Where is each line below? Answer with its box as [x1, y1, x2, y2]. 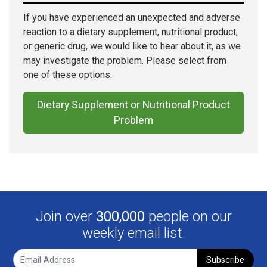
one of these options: [23, 69, 112, 81]
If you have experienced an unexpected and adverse [23, 12, 240, 24]
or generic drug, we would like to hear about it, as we [23, 41, 241, 52]
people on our [144, 208, 232, 225]
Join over [35, 208, 96, 225]
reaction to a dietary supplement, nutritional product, [23, 26, 238, 38]
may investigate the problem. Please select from [23, 55, 226, 67]
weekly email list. [82, 225, 185, 241]
